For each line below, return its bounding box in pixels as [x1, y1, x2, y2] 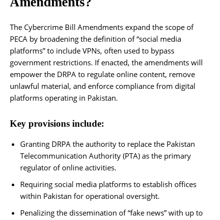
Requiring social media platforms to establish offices [20, 179, 196, 189]
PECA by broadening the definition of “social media [10, 33, 181, 44]
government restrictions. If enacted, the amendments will [10, 57, 203, 67]
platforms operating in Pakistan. [10, 92, 118, 103]
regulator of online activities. [20, 162, 116, 172]
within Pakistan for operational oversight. [20, 191, 160, 201]
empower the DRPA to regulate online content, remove [10, 69, 195, 79]
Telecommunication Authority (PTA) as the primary [20, 150, 191, 161]
